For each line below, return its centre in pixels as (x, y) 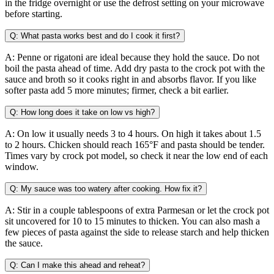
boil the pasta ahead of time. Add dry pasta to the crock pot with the (135, 68)
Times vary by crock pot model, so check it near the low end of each (136, 155)
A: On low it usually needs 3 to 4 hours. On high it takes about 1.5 (133, 133)
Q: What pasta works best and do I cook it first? (95, 35)
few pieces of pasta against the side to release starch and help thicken (137, 232)
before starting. (34, 13)
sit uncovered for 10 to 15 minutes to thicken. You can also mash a (132, 221)
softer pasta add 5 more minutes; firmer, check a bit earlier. (117, 90)
